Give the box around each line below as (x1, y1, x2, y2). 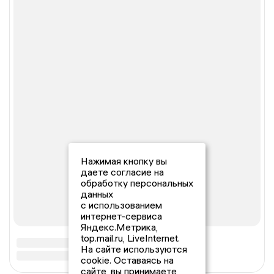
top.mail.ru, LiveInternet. (81, 232, 180, 244)
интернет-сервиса (81, 210, 162, 222)
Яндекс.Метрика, (81, 221, 158, 233)
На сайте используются (81, 243, 187, 255)
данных (81, 188, 113, 200)
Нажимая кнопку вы (81, 155, 167, 167)
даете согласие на (81, 166, 164, 178)
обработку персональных (81, 177, 193, 189)
